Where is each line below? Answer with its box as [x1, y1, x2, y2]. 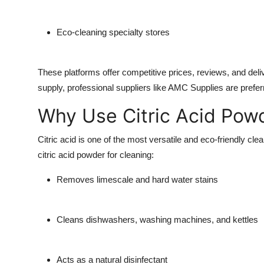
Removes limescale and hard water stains [57, 174, 218, 185]
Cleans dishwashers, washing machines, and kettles [57, 214, 258, 225]
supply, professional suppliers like [38, 82, 168, 93]
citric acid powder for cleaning [38, 150, 151, 160]
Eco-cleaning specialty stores [57, 27, 170, 38]
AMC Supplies [168, 82, 223, 93]
